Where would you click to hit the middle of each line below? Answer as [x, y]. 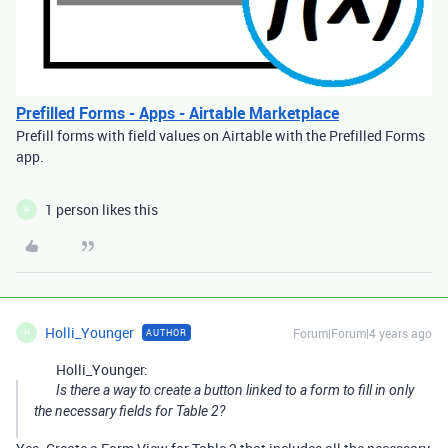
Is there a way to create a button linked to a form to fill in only [235, 389]
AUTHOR [166, 332]
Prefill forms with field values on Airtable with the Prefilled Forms [220, 135]
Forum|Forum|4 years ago [362, 332]
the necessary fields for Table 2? [129, 410]
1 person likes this [101, 209]
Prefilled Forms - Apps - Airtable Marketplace [177, 112]
